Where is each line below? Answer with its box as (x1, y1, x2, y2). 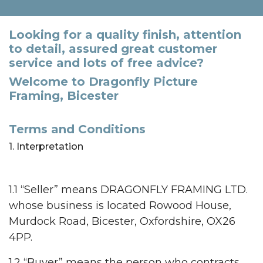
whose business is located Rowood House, (9, 199, 231, 213)
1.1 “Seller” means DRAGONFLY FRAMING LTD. (9, 183, 248, 197)
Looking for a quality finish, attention (9, 28, 241, 42)
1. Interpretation (9, 141, 83, 153)
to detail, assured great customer (9, 42, 217, 56)
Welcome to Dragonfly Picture (9, 75, 198, 89)
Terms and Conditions (9, 122, 146, 137)
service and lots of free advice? (9, 56, 204, 70)
